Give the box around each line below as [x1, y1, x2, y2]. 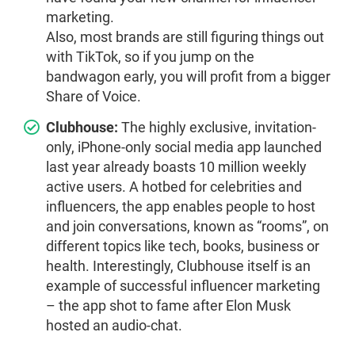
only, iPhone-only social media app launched [46, 139, 322, 156]
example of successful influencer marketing [46, 277, 320, 295]
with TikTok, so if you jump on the [46, 48, 254, 66]
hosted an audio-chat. [46, 317, 182, 334]
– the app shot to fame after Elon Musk [46, 297, 291, 315]
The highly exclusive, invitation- [118, 119, 316, 136]
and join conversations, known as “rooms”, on [46, 218, 329, 235]
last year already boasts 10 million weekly [46, 158, 307, 176]
